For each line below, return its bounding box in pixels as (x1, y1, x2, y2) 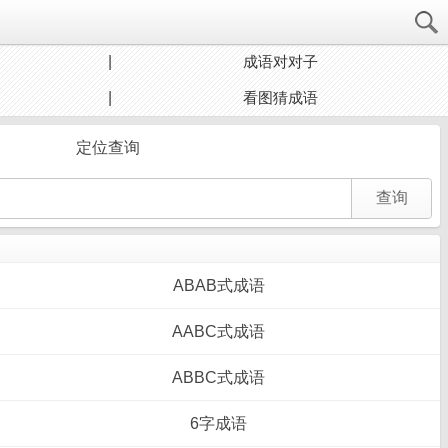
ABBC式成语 (172, 369, 266, 386)
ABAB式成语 (172, 277, 265, 294)
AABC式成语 (172, 323, 266, 340)
